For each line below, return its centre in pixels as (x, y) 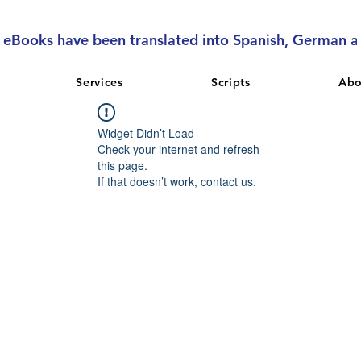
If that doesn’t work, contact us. (177, 181)
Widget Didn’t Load (146, 133)
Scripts (230, 82)
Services (100, 82)
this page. (122, 165)
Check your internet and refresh (178, 149)
